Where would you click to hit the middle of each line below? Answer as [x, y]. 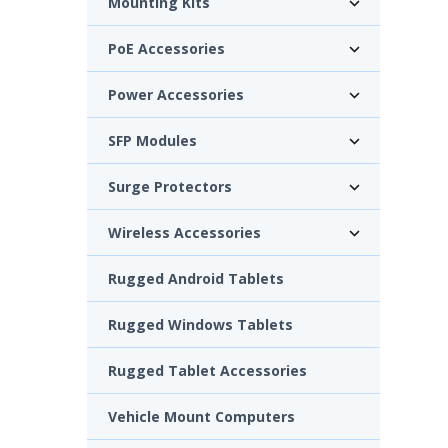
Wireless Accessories [184, 232]
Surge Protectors [170, 186]
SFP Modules [152, 140]
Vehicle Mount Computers [201, 416]
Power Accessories [176, 94]
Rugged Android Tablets [196, 278]
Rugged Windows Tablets [200, 324]
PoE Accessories [166, 48]
